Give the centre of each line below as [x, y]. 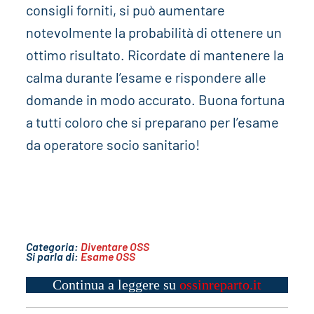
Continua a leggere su [116, 285]
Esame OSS [108, 257]
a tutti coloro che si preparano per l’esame [152, 122]
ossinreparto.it [220, 285]
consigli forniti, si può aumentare [125, 10]
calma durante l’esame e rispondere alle [146, 77]
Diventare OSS [115, 247]
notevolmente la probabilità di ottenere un [153, 33]
